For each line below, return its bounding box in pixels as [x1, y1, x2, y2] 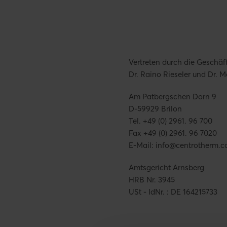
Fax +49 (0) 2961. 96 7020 [129, 128, 217, 138]
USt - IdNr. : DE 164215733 [129, 187, 217, 197]
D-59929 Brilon [129, 104, 182, 113]
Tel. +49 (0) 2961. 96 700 [129, 116, 212, 126]
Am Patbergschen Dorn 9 [129, 92, 216, 101]
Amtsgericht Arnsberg [129, 163, 204, 172]
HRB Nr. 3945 [129, 175, 175, 184]
